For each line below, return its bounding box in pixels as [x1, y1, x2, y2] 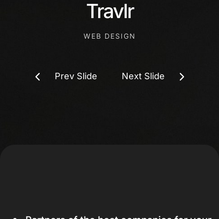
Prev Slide [54, 71, 97, 81]
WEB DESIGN [83, 31, 136, 40]
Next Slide [122, 71, 165, 81]
